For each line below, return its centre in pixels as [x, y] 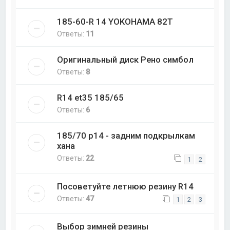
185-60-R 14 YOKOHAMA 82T [115, 22]
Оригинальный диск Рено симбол [126, 60]
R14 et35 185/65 [91, 98]
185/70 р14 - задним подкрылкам [126, 136]
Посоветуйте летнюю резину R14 [126, 186]
